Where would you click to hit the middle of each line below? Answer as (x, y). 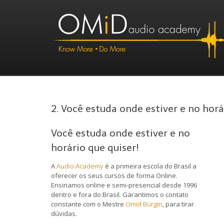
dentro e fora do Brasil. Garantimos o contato (120, 194)
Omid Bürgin (144, 204)
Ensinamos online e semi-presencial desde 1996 (124, 185)
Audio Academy (80, 166)
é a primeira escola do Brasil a (150, 166)
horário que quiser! (95, 147)
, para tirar (178, 204)
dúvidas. (64, 213)
